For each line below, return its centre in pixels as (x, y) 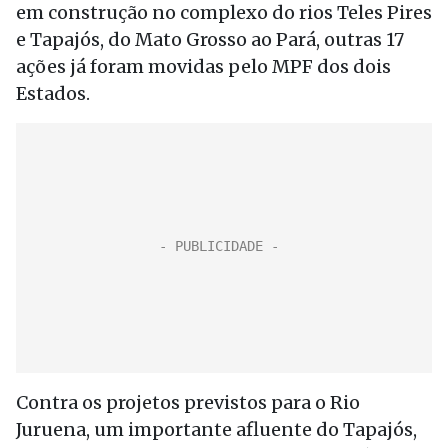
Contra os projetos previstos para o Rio (188, 402)
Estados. (53, 93)
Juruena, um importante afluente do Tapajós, (216, 429)
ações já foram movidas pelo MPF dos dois (203, 66)
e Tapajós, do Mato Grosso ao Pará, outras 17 (210, 39)
